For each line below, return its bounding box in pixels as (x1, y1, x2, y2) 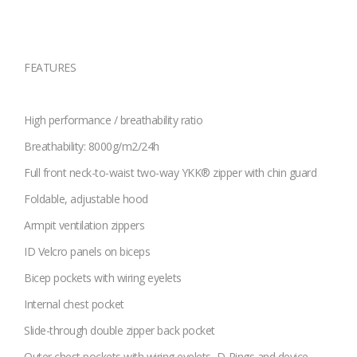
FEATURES (24, 60, 76, 76)
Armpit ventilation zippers (24, 218, 144, 233)
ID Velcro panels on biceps (24, 244, 150, 260)
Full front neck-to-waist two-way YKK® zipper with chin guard (24, 165, 316, 181)
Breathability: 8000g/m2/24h (24, 139, 159, 155)
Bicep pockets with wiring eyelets (24, 270, 182, 286)
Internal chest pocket (24, 296, 124, 312)
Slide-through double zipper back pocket (24, 323, 215, 339)
